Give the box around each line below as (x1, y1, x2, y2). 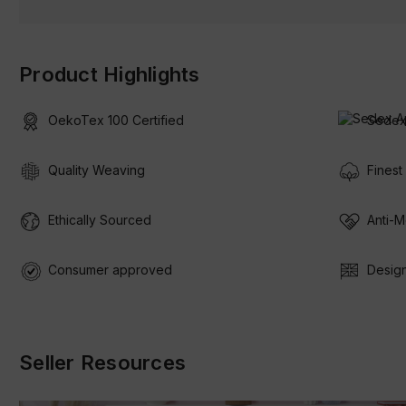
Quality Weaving (47, 161, 145, 178)
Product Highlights (19, 62, 200, 86)
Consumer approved (47, 261, 172, 277)
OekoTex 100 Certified (47, 111, 184, 128)
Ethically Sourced (47, 211, 151, 227)
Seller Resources (19, 350, 186, 374)
